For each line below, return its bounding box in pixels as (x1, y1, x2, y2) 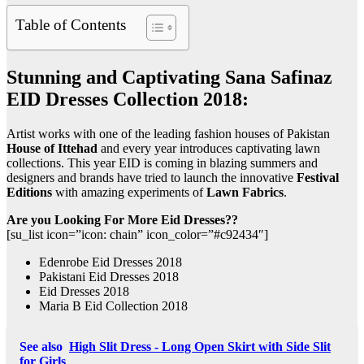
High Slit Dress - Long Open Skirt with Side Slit (69, 340, 331, 354)
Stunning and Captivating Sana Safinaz (6, 67, 332, 89)
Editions (6, 185, 52, 200)
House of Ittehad (6, 141, 97, 156)
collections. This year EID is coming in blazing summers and (6, 156, 318, 171)
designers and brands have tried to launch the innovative (6, 171, 297, 185)
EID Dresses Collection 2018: (6, 89, 249, 110)
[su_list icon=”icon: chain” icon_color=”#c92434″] (6, 227, 268, 242)
